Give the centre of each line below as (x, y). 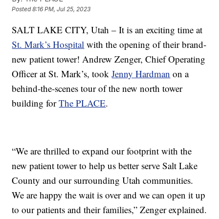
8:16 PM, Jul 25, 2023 (62, 9)
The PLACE (82, 103)
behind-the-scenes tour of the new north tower (97, 88)
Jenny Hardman (141, 74)
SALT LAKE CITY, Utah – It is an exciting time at (107, 30)
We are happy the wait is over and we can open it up (109, 195)
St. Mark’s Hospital (48, 44)
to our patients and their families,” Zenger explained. (109, 210)
